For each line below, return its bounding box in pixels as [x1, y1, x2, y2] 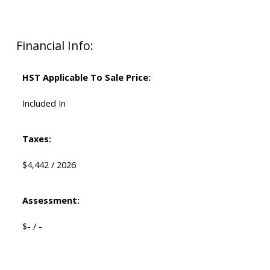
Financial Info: [16, 37, 93, 54]
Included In [22, 97, 66, 110]
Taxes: [22, 133, 51, 145]
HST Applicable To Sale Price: [22, 71, 151, 84]
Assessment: [22, 194, 80, 207]
